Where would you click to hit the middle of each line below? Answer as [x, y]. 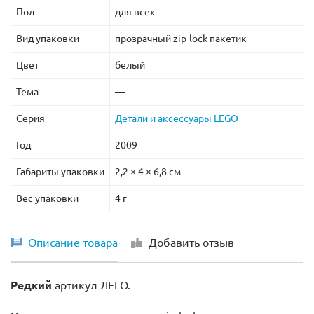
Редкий [33, 286]
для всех [135, 12]
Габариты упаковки [60, 172]
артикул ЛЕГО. [93, 286]
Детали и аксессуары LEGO [177, 119]
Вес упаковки [47, 199]
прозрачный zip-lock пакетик [181, 39]
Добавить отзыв [191, 243]
